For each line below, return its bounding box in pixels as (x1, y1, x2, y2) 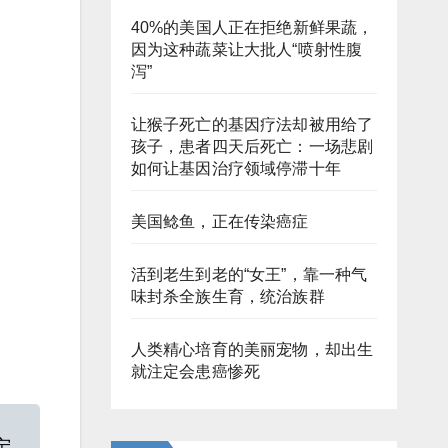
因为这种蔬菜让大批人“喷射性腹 (130, 41, 363, 59)
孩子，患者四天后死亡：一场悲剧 (130, 138, 374, 156)
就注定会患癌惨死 (130, 363, 261, 381)
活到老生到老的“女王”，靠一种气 (130, 266, 368, 284)
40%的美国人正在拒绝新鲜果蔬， (130, 19, 374, 37)
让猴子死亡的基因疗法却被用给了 (130, 116, 374, 134)
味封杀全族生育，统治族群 (130, 288, 325, 306)
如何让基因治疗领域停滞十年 (130, 160, 342, 178)
